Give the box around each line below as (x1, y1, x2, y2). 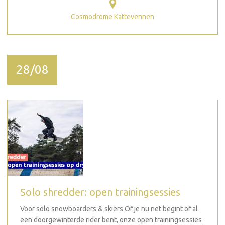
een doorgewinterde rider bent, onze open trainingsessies (20, 215, 202, 224)
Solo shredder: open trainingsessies (20, 186, 180, 198)
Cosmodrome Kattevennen (71, 12, 154, 21)
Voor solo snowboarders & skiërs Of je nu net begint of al (20, 204, 198, 213)
